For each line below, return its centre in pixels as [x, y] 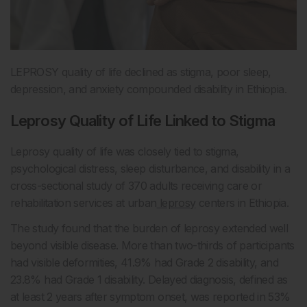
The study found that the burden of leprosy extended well [149, 229]
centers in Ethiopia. [242, 203]
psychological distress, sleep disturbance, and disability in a [150, 169]
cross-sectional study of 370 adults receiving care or [136, 186]
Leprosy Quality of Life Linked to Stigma [143, 121]
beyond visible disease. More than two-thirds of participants [152, 246]
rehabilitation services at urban [84, 203]
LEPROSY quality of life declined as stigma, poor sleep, [141, 72]
